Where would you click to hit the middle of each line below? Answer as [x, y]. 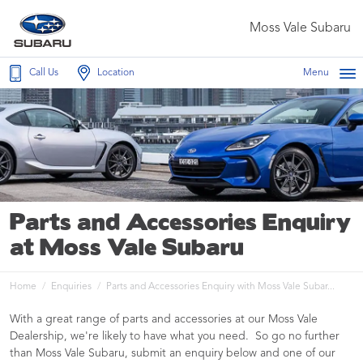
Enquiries [71, 287]
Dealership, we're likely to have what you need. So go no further [175, 336]
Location [116, 73]
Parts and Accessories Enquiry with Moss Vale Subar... [220, 287]
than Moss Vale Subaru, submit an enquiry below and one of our [173, 353]
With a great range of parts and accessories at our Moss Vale [164, 319]
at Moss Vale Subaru [127, 249]
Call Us [44, 73]
